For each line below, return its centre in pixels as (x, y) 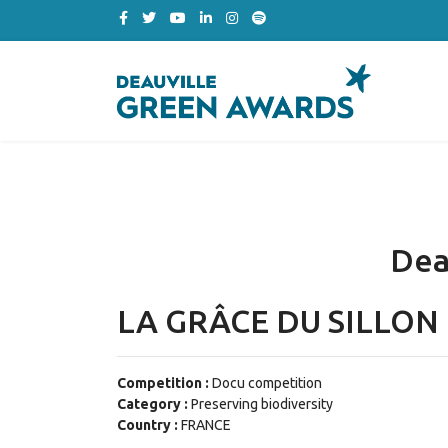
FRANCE (206, 425)
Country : (149, 425)
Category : (154, 404)
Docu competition (267, 383)
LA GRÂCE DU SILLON (278, 321)
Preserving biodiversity (262, 404)
